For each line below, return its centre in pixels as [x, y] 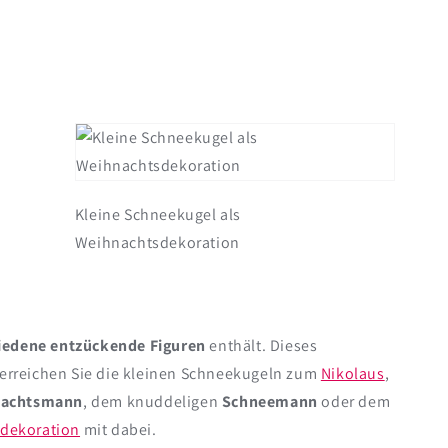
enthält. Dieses [261, 346]
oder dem [354, 402]
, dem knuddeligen [152, 402]
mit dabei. [118, 430]
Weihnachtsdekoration [157, 243]
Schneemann [269, 402]
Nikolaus [352, 374]
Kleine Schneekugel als [158, 215]
